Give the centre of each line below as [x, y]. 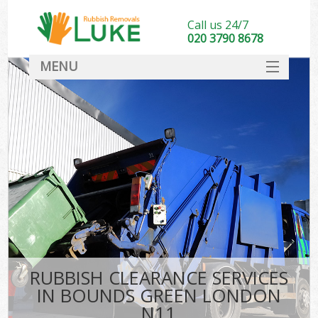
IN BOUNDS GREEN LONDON [159, 296]
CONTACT [159, 206]
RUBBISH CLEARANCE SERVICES [159, 278]
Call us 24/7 [218, 25]
